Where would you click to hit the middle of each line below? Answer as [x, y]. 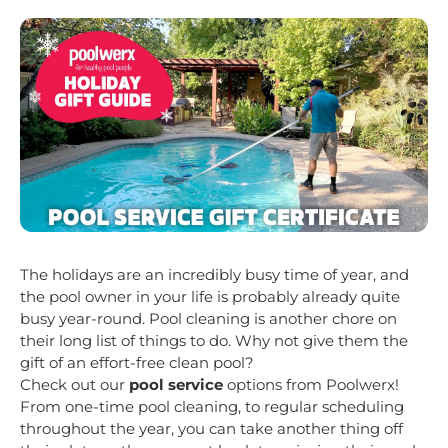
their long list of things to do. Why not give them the [214, 340]
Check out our [74, 384]
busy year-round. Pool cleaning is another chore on [208, 318]
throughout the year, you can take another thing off [211, 428]
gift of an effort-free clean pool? [137, 362]
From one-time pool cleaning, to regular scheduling [212, 406]
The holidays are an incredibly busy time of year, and [214, 274]
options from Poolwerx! [313, 384]
